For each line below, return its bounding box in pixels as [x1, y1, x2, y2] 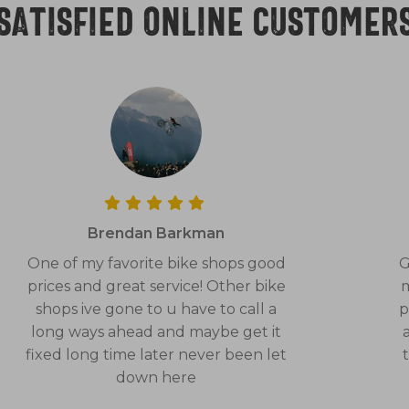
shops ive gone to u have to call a [36, 299, 278, 318]
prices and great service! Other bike [26, 277, 286, 295]
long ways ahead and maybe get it [31, 322, 282, 341]
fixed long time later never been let [26, 345, 288, 363]
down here [116, 368, 197, 386]
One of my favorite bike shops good [26, 254, 286, 272]
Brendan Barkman [88, 224, 225, 242]
